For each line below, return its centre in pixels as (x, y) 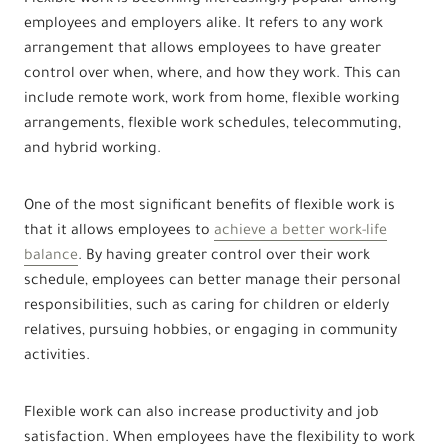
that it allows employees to (119, 231)
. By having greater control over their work (224, 256)
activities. (57, 356)
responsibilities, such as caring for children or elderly (206, 306)
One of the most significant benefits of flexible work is (209, 206)
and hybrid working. (92, 149)
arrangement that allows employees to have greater (202, 49)
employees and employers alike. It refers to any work (203, 24)
